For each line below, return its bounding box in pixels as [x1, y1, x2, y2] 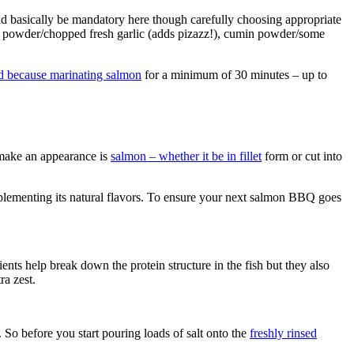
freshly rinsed [250, 326, 317, 340]
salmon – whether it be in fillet [111, 149, 262, 163]
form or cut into [262, 149, 342, 163]
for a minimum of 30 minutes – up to [141, 67, 327, 81]
